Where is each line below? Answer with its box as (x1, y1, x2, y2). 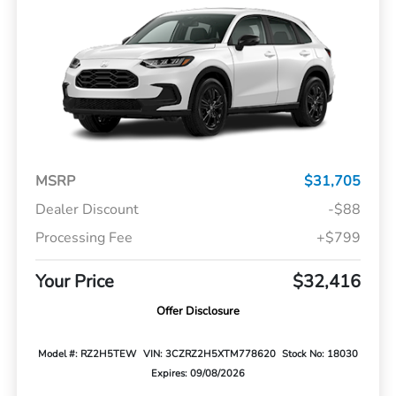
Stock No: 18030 (281, 347, 358, 362)
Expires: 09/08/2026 (151, 367, 245, 381)
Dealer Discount (34, 200, 139, 220)
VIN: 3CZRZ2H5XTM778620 (142, 347, 276, 362)
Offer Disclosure (156, 303, 240, 320)
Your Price (34, 270, 114, 294)
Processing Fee (34, 228, 133, 248)
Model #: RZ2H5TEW (38, 347, 137, 362)
